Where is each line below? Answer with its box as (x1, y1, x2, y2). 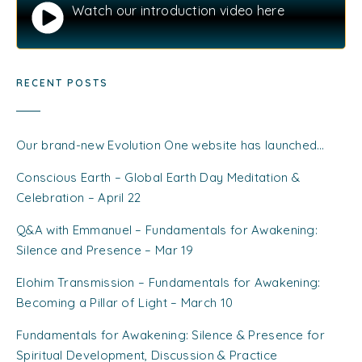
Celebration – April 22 (16, 189, 141, 205)
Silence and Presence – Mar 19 (16, 242, 194, 258)
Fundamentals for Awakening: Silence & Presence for (16, 326, 325, 343)
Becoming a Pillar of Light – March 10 (16, 294, 234, 310)
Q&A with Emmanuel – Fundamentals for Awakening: (16, 221, 318, 238)
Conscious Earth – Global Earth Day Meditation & (16, 169, 301, 185)
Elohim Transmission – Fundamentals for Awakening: (16, 274, 321, 290)
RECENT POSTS (16, 76, 108, 89)
